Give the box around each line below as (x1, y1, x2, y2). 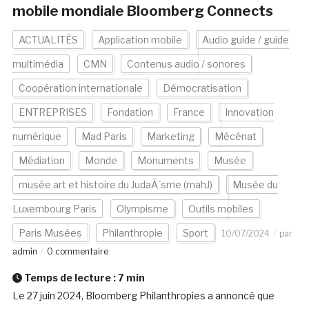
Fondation (106, 106, 153, 119)
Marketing (146, 130, 195, 143)
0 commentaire (46, 246, 108, 257)
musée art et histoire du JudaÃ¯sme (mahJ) (18, 179, 212, 191)
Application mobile (97, 34, 182, 46)
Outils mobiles (188, 203, 254, 215)
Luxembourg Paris (12, 203, 97, 215)
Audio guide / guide (201, 34, 289, 46)
